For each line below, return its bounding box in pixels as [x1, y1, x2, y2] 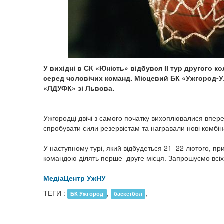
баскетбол [113, 190, 142, 197]
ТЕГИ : [43, 188, 67, 198]
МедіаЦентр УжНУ [43, 173, 106, 183]
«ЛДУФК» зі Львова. [43, 83, 114, 93]
